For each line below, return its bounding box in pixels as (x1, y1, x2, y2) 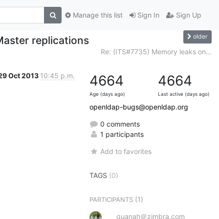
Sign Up (174, 11, 201, 20)
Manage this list (71, 11, 123, 20)
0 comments (98, 119, 140, 128)
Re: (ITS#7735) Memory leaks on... (101, 47, 212, 56)
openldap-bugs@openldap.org (89, 102, 188, 111)
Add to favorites (100, 147, 152, 155)
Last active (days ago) (158, 91, 210, 97)
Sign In (135, 11, 159, 20)
